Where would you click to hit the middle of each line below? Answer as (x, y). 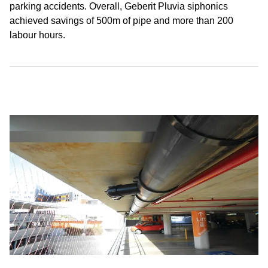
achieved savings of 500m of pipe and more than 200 (121, 21)
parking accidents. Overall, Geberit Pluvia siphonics (119, 6)
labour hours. (37, 35)
